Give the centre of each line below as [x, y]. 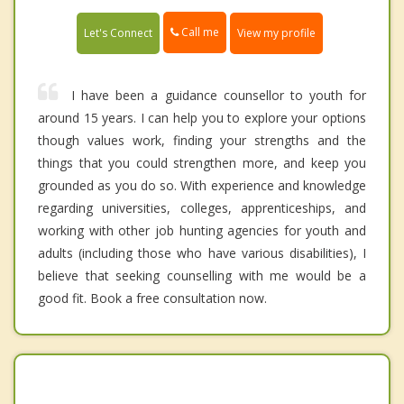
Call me [199, 32]
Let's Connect [118, 32]
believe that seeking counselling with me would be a [202, 275]
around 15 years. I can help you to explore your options [202, 117]
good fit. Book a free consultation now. [152, 298]
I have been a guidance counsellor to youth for [219, 95]
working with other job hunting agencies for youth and [202, 230]
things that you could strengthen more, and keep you [202, 162]
